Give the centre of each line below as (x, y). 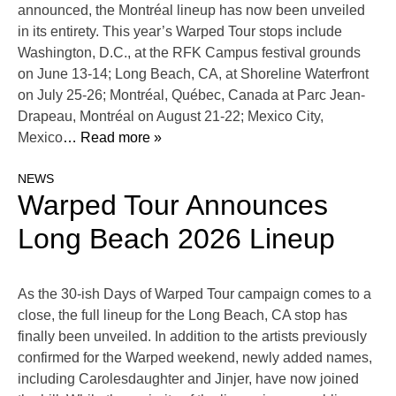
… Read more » (112, 138)
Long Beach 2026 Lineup (176, 239)
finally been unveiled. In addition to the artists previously (192, 337)
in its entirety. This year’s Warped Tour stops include (180, 32)
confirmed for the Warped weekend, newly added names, (195, 358)
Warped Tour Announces (173, 206)
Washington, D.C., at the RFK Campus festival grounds (189, 53)
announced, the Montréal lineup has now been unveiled (191, 11)
